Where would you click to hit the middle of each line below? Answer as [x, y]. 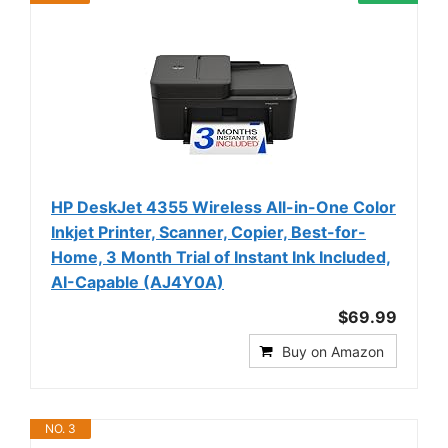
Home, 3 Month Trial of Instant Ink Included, [221, 256]
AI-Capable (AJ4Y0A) [137, 281]
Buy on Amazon [333, 351]
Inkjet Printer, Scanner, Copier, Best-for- [208, 231]
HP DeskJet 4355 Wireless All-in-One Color [223, 206]
